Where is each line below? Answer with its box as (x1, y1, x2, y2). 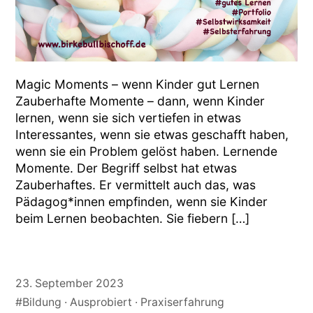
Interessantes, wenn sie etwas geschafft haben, (15, 127, 289, 143)
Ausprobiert (70, 295, 133, 309)
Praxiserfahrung (140, 295, 225, 309)
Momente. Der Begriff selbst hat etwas (15, 161, 238, 176)
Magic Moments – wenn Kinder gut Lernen (15, 77, 260, 92)
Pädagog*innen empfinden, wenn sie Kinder (15, 194, 268, 210)
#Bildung (15, 295, 62, 309)
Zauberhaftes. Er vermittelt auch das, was (15, 177, 256, 193)
